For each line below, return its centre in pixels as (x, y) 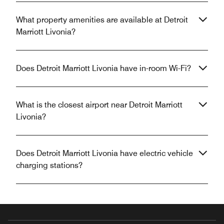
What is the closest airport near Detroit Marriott (99, 105)
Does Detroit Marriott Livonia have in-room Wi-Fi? (103, 68)
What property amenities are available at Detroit (102, 20)
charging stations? (49, 165)
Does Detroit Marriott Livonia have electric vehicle (104, 153)
